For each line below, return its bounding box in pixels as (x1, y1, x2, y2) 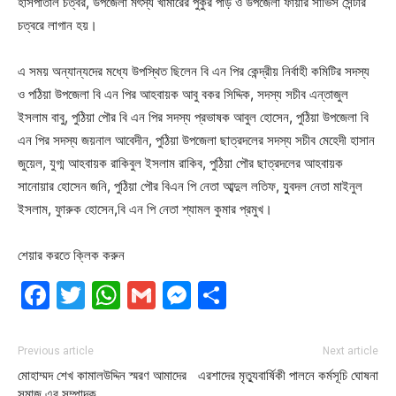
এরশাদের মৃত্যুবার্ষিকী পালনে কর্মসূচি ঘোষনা (198, 368, 378, 384)
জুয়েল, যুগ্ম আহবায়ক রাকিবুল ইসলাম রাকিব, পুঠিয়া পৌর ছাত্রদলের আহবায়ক (18, 155, 343, 171)
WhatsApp (120, 278, 260, 312)
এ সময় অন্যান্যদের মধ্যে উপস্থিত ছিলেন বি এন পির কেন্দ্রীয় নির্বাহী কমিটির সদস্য (18, 63, 369, 80)
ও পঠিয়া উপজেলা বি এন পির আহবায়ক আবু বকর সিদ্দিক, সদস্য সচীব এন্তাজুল (18, 86, 348, 103)
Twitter (85, 278, 180, 312)
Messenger (191, 278, 341, 312)
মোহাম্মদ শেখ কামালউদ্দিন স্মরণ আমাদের (18, 368, 187, 384)
